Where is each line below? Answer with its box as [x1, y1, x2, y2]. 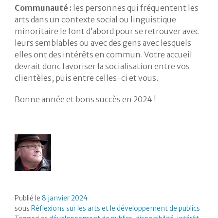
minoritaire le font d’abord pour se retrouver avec [15, 26, 199, 36]
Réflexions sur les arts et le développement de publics [31, 204, 200, 213]
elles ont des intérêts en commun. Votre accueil [15, 50, 192, 60]
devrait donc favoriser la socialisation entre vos [15, 61, 190, 72]
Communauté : [15, 3, 72, 13]
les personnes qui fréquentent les [72, 3, 199, 13]
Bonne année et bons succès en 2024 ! [15, 94, 156, 105]
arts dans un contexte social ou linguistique [15, 15, 176, 25]
